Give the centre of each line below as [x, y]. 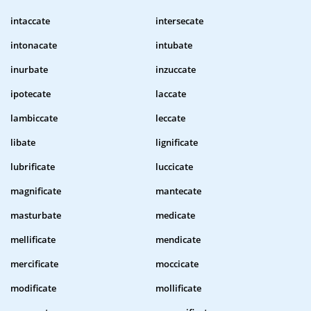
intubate [174, 45]
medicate [175, 216]
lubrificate [33, 167]
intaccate [30, 21]
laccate [171, 94]
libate [23, 143]
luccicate [174, 167]
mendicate [178, 240]
